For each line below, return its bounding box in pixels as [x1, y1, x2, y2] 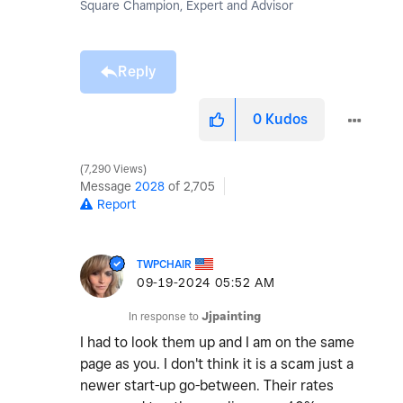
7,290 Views [81, 163, 146, 176]
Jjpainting [201, 309, 261, 324]
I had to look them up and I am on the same [80, 334, 354, 352]
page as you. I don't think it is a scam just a [80, 355, 354, 373]
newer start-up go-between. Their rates [80, 377, 334, 395]
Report [97, 197, 136, 212]
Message [80, 179, 135, 194]
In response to [129, 309, 201, 324]
